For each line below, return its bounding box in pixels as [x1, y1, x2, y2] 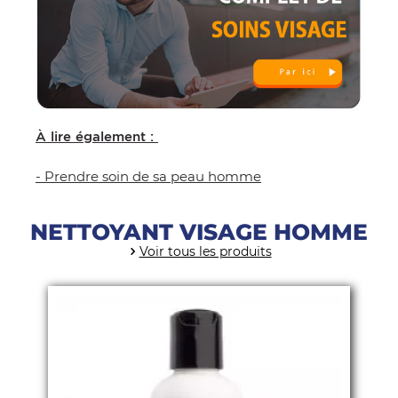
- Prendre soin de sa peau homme [36, 167, 261, 185]
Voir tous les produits [139, 243, 272, 259]
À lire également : [36, 128, 158, 145]
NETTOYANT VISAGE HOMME [30, 218, 368, 245]
